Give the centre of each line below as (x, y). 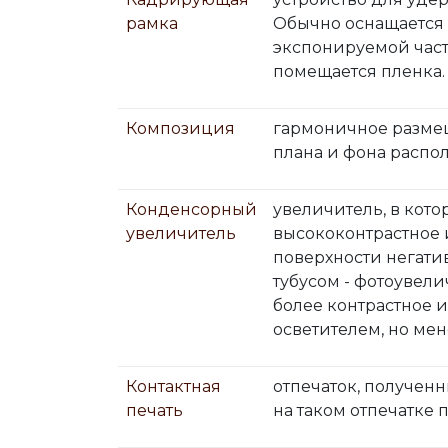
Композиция (180, 128)
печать (154, 410)
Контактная (173, 386)
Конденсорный (191, 209)
